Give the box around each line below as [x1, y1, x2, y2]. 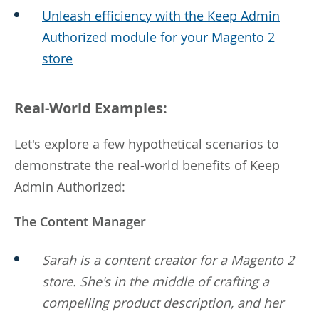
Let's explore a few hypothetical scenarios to [14, 135, 279, 152]
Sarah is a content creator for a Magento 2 [42, 251, 294, 268]
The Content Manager [14, 212, 146, 230]
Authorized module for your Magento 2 [42, 28, 275, 46]
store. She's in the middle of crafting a [42, 272, 269, 290]
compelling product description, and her [42, 293, 283, 311]
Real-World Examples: [14, 98, 167, 117]
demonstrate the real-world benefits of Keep [14, 156, 280, 174]
